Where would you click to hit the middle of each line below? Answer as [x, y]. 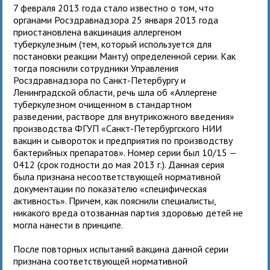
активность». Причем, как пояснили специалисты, [115, 200]
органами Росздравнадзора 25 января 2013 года [116, 20]
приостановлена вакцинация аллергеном [98, 32]
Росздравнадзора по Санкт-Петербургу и [100, 80]
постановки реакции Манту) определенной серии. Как [125, 56]
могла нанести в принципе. [68, 224]
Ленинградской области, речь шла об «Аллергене [115, 92]
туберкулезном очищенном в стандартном [103, 104]
